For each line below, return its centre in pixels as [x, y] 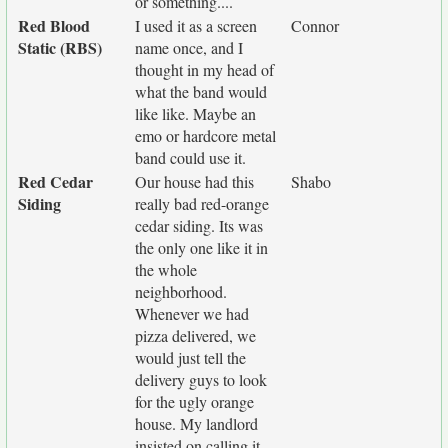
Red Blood [54, 25]
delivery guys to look [201, 379]
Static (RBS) [60, 47]
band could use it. [190, 157]
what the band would [201, 91]
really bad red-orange [202, 203]
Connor [315, 25]
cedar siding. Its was [199, 225]
